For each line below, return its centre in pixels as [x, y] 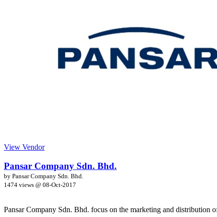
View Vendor [24, 147]
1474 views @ [23, 185]
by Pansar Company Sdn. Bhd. [44, 176]
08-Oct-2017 [59, 185]
